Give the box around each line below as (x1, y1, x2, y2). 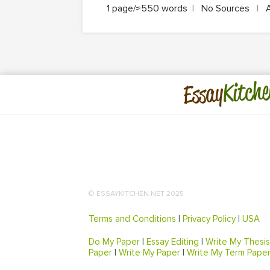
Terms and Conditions (89, 213, 176, 224)
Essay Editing (146, 236, 199, 247)
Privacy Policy (183, 213, 236, 224)
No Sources (199, 2, 252, 15)
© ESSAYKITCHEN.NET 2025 (89, 189, 184, 198)
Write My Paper (119, 246, 180, 258)
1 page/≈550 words (107, 2, 187, 15)
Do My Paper (89, 236, 140, 247)
